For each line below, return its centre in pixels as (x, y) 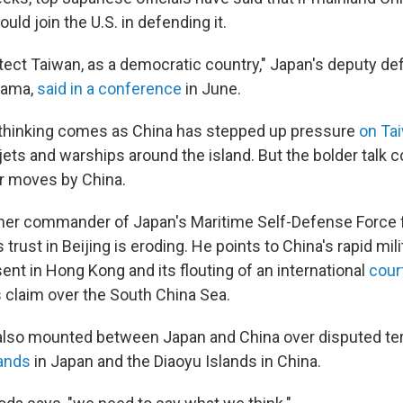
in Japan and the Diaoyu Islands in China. (176, 362)
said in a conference (109, 89)
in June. (211, 89)
